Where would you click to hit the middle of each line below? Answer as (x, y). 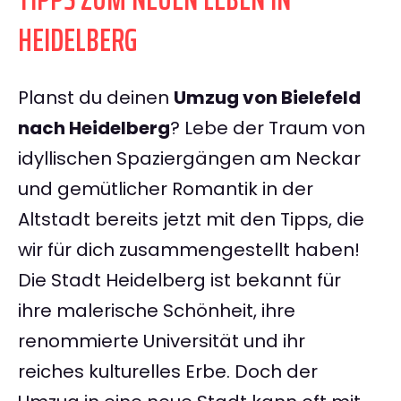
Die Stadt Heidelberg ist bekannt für (179, 281)
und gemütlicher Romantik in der (166, 189)
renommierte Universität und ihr (162, 341)
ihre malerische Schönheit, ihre (157, 311)
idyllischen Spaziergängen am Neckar (189, 159)
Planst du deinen (96, 98)
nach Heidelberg (94, 128)
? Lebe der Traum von (268, 128)
